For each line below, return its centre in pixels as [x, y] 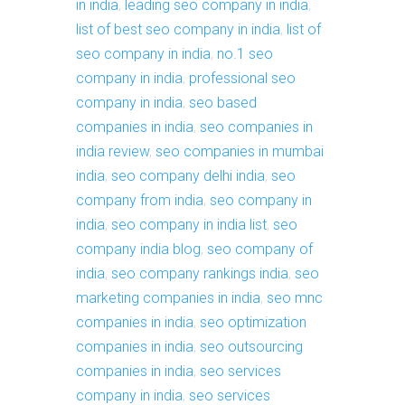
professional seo [242, 79]
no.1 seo [245, 54]
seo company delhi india [188, 176]
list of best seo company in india [178, 30]
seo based [223, 103]
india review [113, 152]
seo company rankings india [200, 274]
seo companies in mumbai [240, 152]
